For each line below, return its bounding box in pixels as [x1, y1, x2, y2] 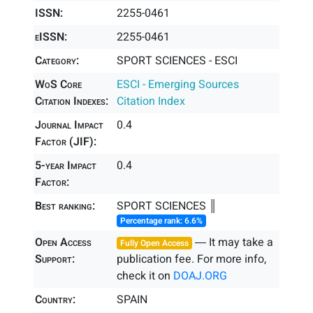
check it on [117, 268, 174, 284]
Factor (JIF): [35, 133, 96, 150]
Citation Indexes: [35, 93, 108, 110]
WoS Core [35, 76, 82, 93]
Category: [35, 52, 79, 69]
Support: [35, 251, 75, 268]
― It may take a [191, 234, 273, 251]
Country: [35, 291, 75, 308]
